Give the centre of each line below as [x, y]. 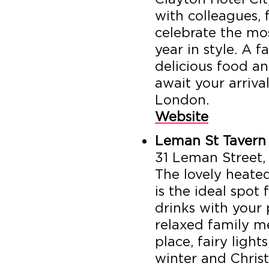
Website [181, 116]
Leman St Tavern [210, 140]
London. [182, 99]
